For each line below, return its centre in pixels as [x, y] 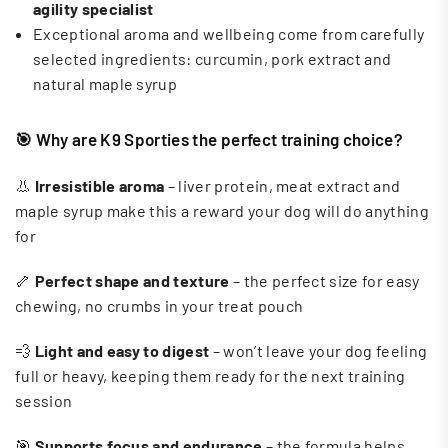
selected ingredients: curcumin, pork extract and [212, 58]
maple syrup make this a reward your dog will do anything [222, 210]
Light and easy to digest [122, 350]
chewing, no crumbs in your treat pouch [159, 305]
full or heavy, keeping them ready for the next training [210, 375]
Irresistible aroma [99, 185]
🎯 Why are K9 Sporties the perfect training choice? [209, 138]
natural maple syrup [105, 83]
